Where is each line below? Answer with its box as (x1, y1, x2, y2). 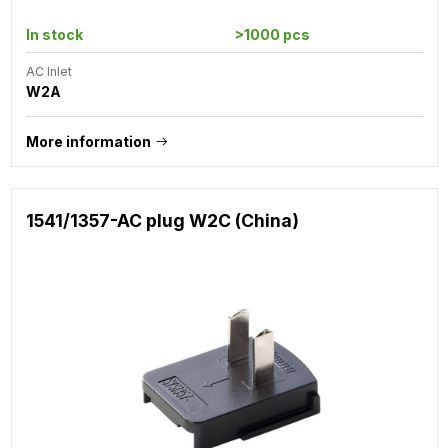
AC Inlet (25, 63, 72, 79)
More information (25, 132, 151, 150)
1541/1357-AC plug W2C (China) (25, 209, 299, 231)
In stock (25, 25, 83, 43)
